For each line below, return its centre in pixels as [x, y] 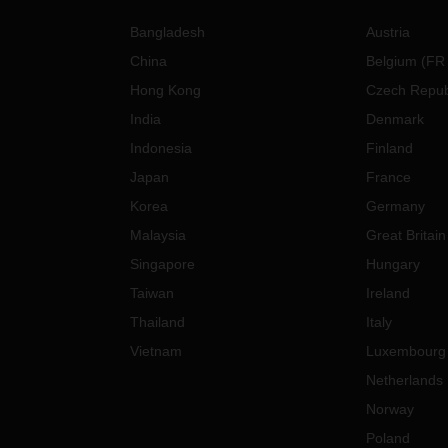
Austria [387, 32]
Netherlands [404, 380]
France [388, 177]
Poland [387, 438]
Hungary [392, 264]
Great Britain [405, 235]
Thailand [158, 322]
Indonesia [161, 148]
